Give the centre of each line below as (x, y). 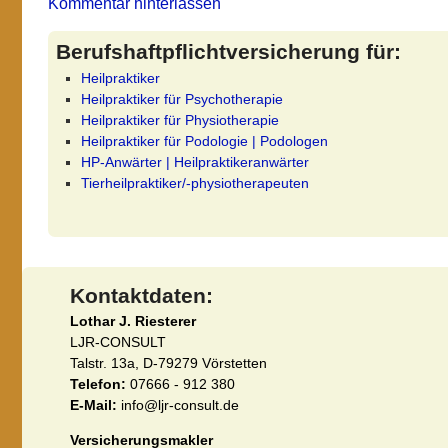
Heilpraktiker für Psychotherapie (181, 98)
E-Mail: (93, 404)
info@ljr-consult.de (178, 404)
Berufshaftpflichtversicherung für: (228, 52)
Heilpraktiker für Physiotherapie (179, 119)
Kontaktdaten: (141, 295)
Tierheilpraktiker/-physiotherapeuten (194, 182)
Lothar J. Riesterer (133, 320)
